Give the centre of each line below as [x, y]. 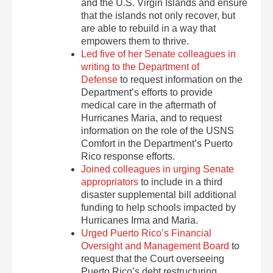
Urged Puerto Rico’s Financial [147, 233]
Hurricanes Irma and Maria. [140, 220]
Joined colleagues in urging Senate [158, 169]
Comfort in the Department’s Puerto [157, 144]
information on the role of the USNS [158, 131]
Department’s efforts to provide [147, 92]
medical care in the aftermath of [149, 105]
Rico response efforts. [128, 156]
